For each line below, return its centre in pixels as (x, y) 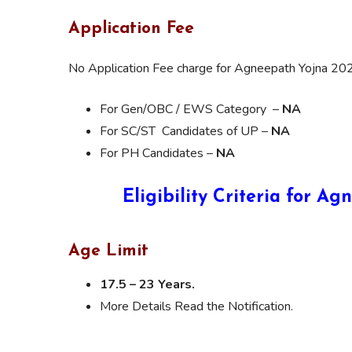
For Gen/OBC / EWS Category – (191, 109)
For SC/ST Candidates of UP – (185, 131)
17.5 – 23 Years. (147, 284)
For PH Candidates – (158, 153)
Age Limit (111, 251)
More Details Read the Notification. (196, 306)
